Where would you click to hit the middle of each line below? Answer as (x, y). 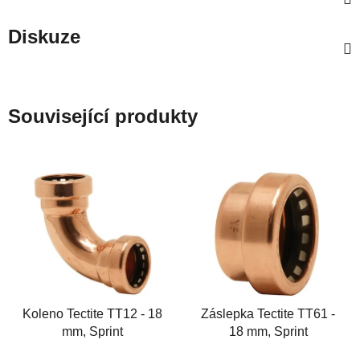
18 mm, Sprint (268, 331)
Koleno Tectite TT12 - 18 (92, 314)
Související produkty (103, 117)
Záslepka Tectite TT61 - (268, 314)
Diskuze (44, 37)
